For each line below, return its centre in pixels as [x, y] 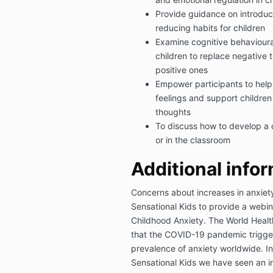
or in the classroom [193, 140]
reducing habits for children [210, 27]
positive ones [181, 69]
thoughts [173, 112]
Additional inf [190, 168]
